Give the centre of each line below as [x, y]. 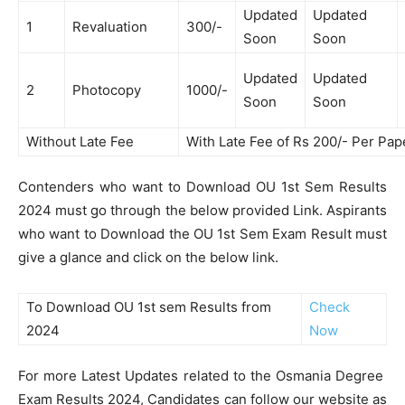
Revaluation [110, 27]
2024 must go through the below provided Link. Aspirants [202, 210]
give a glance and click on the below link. [148, 257]
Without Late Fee [80, 141]
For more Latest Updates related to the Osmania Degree [202, 376]
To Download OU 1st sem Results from [149, 307]
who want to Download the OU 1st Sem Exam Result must [202, 234]
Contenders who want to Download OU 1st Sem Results [202, 187]
